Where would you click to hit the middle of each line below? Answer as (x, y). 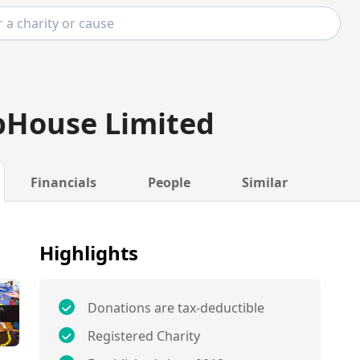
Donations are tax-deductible (176, 308)
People (169, 182)
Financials (63, 182)
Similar (264, 182)
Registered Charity (144, 336)
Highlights (89, 253)
